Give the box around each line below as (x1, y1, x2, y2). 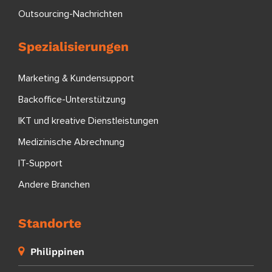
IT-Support (18, 158, 63, 168)
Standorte (18, 215, 81, 231)
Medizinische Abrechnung (18, 137, 124, 147)
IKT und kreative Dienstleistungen (18, 115, 158, 126)
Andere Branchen (18, 179, 90, 189)
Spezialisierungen (18, 38, 129, 54)
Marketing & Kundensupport (18, 73, 134, 83)
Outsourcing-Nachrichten (18, 8, 123, 19)
